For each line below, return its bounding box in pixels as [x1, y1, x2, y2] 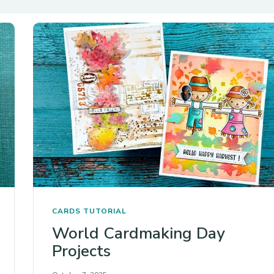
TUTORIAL [83, 206, 127, 217]
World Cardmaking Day [52, 223, 225, 245]
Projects [52, 240, 111, 262]
